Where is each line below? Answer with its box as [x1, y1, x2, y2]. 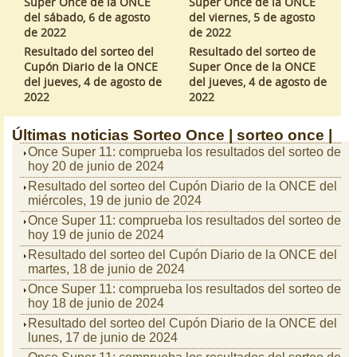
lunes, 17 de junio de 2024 [28, 331, 178, 344]
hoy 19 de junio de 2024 [28, 228, 164, 241]
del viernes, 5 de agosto [188, 10, 315, 25]
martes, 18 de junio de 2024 [28, 262, 185, 276]
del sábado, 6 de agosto [24, 10, 150, 25]
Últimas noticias [12, 127, 129, 143]
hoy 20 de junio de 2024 [28, 159, 164, 173]
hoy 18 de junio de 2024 [28, 296, 164, 310]
